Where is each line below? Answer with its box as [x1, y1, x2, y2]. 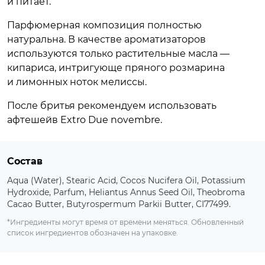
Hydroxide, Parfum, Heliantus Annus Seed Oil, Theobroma [7, 187, 245, 198]
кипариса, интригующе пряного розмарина [7, 62, 225, 74]
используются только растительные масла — [7, 48, 230, 60]
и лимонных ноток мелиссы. [7, 76, 147, 88]
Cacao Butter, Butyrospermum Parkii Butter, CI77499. [7, 199, 231, 210]
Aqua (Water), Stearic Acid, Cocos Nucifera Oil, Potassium [7, 175, 245, 186]
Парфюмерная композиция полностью [7, 20, 202, 31]
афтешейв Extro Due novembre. [7, 114, 162, 126]
